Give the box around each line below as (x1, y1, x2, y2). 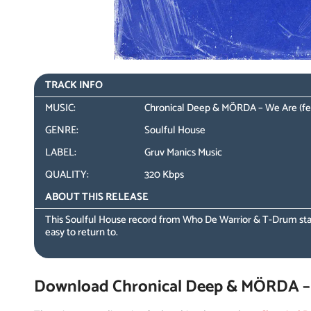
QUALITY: (45, 166, 90, 183)
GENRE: (45, 121, 79, 139)
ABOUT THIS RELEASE (45, 188, 149, 205)
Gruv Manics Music (144, 144, 223, 161)
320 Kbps (144, 166, 185, 183)
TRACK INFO (45, 76, 103, 94)
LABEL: (45, 144, 77, 161)
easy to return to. (45, 224, 119, 241)
